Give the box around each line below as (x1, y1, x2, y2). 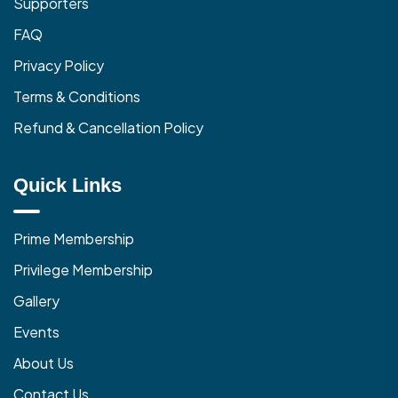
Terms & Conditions (13, 87, 140, 107)
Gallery (13, 291, 60, 311)
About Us (13, 354, 74, 373)
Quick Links (13, 174, 122, 197)
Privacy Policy (13, 56, 104, 76)
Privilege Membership (13, 260, 153, 280)
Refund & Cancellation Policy (13, 118, 203, 138)
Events (13, 322, 60, 342)
